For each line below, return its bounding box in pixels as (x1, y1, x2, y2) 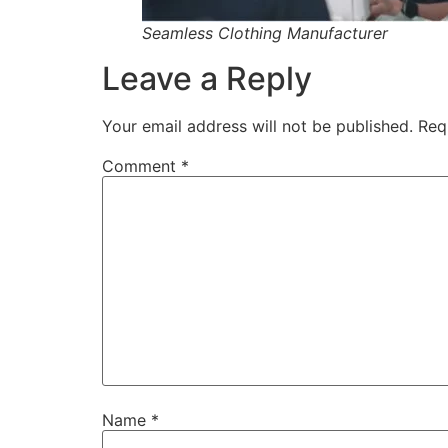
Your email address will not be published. (102, 115, 413, 136)
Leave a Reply (102, 58, 312, 98)
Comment (102, 155, 181, 176)
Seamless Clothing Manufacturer (142, 22, 388, 43)
